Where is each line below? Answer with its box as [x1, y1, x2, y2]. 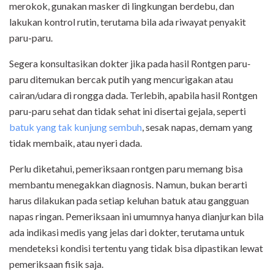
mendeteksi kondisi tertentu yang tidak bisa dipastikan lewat [9, 242, 263, 254]
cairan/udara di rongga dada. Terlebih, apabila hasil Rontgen [9, 89, 257, 102]
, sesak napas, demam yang [142, 121, 253, 133]
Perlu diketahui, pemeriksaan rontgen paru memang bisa [9, 163, 243, 175]
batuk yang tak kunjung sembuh [9, 121, 142, 133]
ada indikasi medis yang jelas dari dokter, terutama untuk [9, 226, 245, 239]
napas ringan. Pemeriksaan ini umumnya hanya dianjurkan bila [9, 210, 264, 223]
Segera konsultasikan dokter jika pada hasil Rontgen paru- [9, 57, 251, 70]
